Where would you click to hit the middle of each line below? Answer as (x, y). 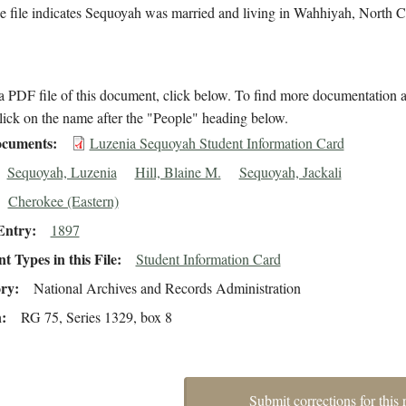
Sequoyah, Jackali (290, 172)
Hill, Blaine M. (178, 172)
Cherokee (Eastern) (63, 201)
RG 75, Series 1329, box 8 (96, 317)
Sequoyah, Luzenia (62, 172)
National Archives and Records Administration (167, 288)
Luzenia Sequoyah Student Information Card (217, 143)
